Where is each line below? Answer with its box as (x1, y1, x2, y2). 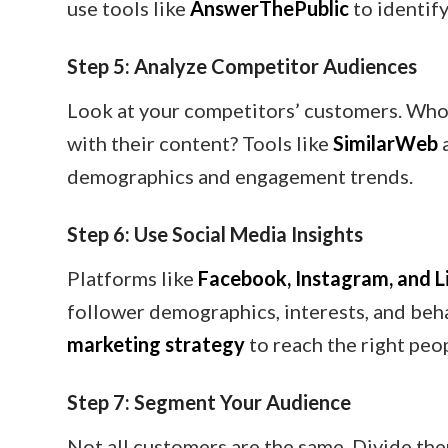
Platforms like (67, 265, 198, 290)
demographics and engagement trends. (67, 163, 413, 188)
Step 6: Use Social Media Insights (67, 221, 363, 246)
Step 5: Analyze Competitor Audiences (67, 53, 417, 78)
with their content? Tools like (67, 130, 333, 155)
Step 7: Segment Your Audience (67, 389, 351, 414)
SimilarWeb (333, 130, 438, 155)
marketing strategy (67, 331, 245, 356)
